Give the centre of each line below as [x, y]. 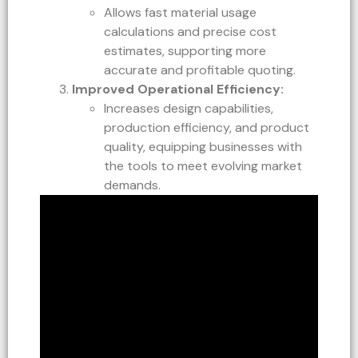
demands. [132, 185]
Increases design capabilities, [189, 108]
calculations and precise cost [190, 31]
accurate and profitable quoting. [200, 70]
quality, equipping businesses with [203, 146]
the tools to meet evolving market [203, 165]
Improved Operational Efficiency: [178, 89]
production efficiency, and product [207, 127]
